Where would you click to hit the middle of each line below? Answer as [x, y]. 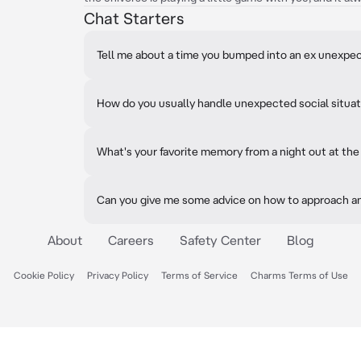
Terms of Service [199, 275]
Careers [131, 240]
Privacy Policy [117, 275]
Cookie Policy [44, 275]
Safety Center [220, 240]
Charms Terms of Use [299, 275]
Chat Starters [134, 18]
